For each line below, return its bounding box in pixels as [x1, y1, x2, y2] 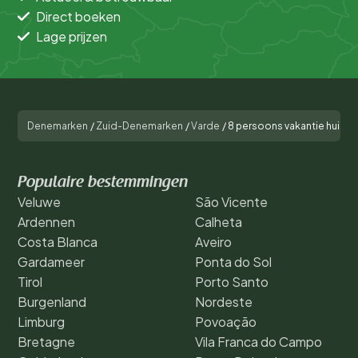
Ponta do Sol [195, 253, 272, 270]
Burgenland [18, 292, 86, 310]
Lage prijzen [36, 27, 107, 45]
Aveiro [195, 233, 232, 250]
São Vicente [195, 193, 268, 210]
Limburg [18, 312, 65, 330]
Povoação [195, 312, 257, 330]
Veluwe [18, 193, 61, 210]
